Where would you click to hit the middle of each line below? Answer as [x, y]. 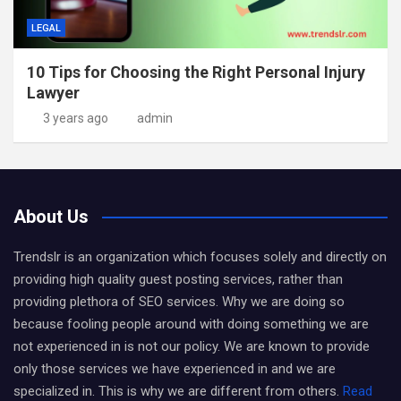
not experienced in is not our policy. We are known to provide [192, 346]
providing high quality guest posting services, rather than [178, 279]
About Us [51, 217]
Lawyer [53, 93]
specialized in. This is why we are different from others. [178, 391]
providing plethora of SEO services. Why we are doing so [179, 302]
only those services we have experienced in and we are [175, 369]
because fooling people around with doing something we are [191, 324]
